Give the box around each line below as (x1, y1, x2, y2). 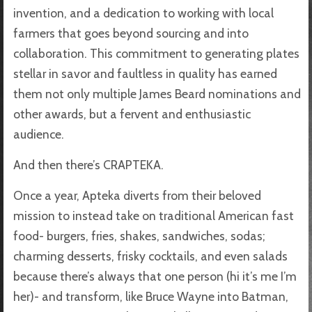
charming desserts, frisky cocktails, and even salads (13, 248, 288, 263)
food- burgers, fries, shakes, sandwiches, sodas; (13, 228, 265, 243)
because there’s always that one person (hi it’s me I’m (13, 268, 297, 283)
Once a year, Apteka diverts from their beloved (13, 187, 261, 203)
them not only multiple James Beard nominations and (13, 86, 301, 101)
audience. (13, 126, 67, 141)
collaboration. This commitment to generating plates (13, 45, 299, 61)
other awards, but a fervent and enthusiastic (13, 106, 251, 121)
